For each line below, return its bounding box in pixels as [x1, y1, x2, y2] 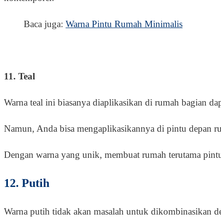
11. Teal [4, 71, 35, 81]
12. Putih [4, 176, 49, 189]
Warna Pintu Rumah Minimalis [66, 18, 183, 29]
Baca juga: [24, 18, 66, 29]
